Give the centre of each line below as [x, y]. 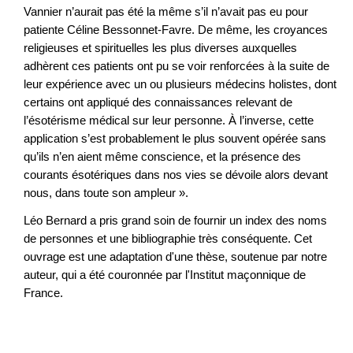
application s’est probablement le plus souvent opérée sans [175, 139]
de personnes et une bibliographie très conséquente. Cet [168, 238]
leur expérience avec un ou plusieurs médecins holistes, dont [180, 84]
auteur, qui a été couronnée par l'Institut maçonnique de [165, 274]
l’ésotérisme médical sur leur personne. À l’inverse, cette [169, 121]
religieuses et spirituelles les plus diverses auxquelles [160, 48]
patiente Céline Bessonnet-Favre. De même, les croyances [176, 30]
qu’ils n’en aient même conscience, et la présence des [162, 157]
